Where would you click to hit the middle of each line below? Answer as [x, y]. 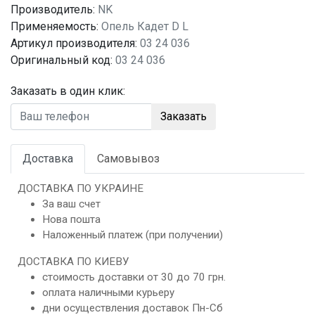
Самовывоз [128, 159]
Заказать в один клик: [68, 91]
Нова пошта [71, 219]
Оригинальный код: [62, 60]
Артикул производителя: [74, 43]
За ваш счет [71, 204]
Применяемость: [54, 26]
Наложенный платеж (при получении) [133, 235]
